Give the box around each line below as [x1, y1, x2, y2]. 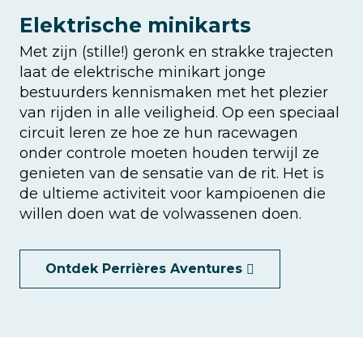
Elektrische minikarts [19, 12, 251, 37]
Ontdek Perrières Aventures [45, 260, 242, 276]
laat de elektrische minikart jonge [19, 62, 266, 81]
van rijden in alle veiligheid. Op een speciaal [19, 103, 340, 122]
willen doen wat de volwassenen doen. [19, 204, 301, 223]
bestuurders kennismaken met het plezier [19, 83, 328, 101]
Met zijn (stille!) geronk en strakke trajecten [19, 42, 334, 61]
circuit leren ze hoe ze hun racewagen [19, 123, 298, 142]
